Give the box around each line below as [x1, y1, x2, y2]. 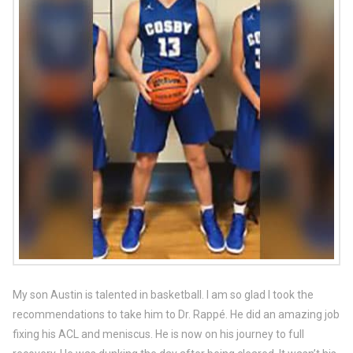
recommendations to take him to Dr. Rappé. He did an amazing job [12, 308, 340, 321]
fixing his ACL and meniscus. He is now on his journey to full [12, 328, 304, 341]
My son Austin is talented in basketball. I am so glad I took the [12, 288, 314, 302]
